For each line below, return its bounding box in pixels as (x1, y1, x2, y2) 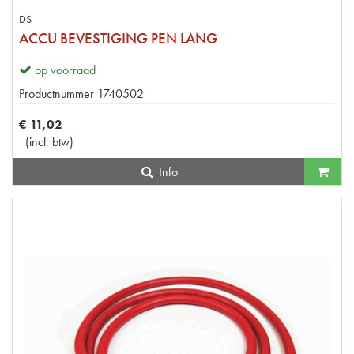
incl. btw (29, 133, 70, 150)
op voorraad (35, 61, 96, 78)
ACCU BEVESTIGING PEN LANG (19, 28, 217, 48)
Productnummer (19, 85, 94, 102)
